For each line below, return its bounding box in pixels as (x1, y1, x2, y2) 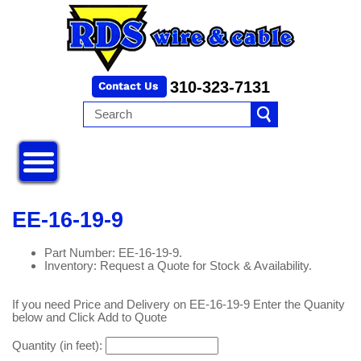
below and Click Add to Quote (12, 310, 167, 325)
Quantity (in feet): (12, 338, 106, 353)
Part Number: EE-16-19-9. (44, 246, 182, 260)
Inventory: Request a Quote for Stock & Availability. (44, 259, 312, 273)
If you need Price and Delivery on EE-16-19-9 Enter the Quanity (12, 297, 345, 312)
